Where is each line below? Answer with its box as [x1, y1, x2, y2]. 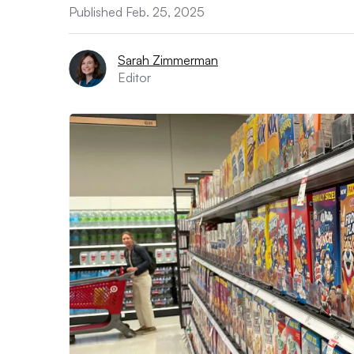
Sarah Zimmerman [118, 52, 218, 68]
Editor [118, 70, 151, 85]
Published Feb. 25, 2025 [69, 4, 205, 20]
